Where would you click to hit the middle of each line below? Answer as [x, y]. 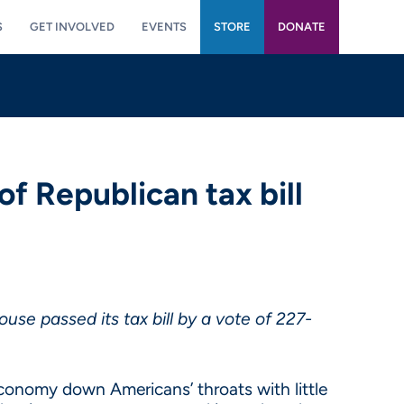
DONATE [302, 27]
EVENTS [164, 27]
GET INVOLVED [72, 27]
